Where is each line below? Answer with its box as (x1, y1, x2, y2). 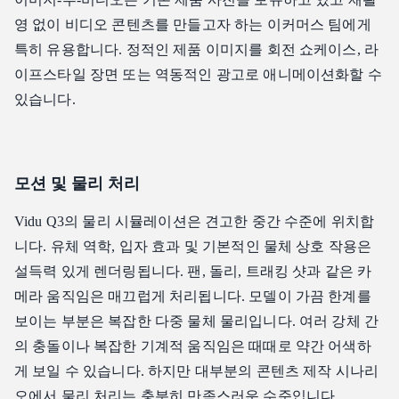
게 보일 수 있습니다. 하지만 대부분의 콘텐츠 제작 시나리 (14, 363, 379, 379)
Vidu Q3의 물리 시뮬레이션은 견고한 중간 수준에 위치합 (14, 214, 375, 230)
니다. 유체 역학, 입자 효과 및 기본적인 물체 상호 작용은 (14, 239, 372, 255)
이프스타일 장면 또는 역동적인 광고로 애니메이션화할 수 (14, 67, 382, 83)
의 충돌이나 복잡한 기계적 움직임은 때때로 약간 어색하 (14, 338, 371, 354)
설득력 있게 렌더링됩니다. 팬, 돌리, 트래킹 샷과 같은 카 (14, 264, 372, 280)
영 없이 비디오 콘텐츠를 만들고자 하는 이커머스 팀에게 (14, 17, 371, 33)
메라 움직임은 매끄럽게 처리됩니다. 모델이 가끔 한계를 (14, 289, 371, 305)
